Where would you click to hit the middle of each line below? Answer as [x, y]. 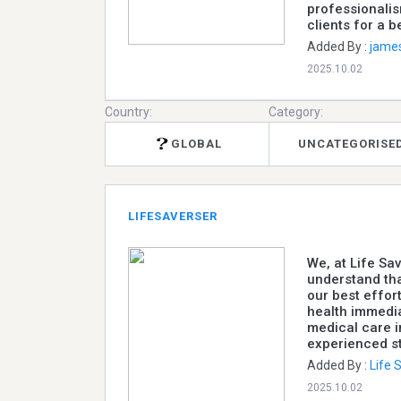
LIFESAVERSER [173, 216]
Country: [128, 111]
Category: [296, 111]
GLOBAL [197, 144]
